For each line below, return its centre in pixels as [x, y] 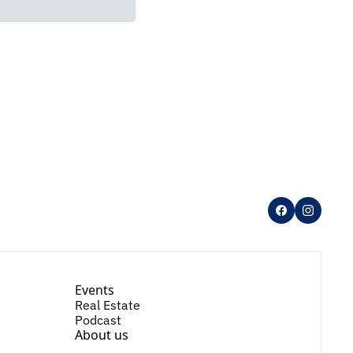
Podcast [98, 320]
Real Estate [107, 305]
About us [101, 334]
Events [94, 290]
